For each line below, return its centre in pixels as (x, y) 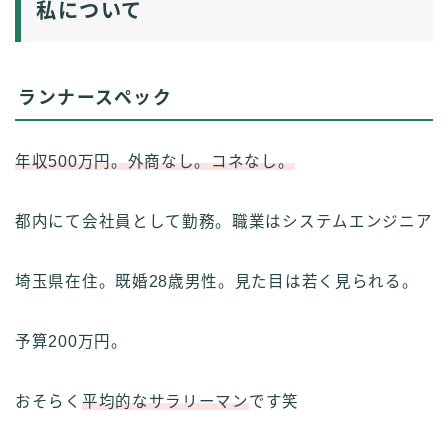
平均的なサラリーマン (165, 401)
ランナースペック (95, 97)
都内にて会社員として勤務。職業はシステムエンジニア (224, 221)
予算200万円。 (71, 341)
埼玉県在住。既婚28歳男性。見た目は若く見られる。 (217, 281)
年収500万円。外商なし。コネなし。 (155, 161)
